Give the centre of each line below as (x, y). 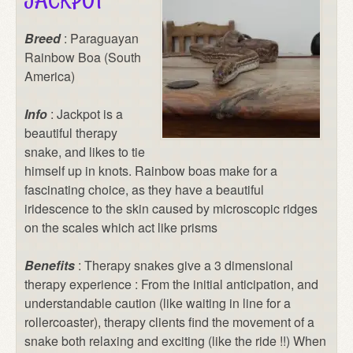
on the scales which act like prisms (121, 228)
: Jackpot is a (85, 114)
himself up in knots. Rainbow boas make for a (151, 171)
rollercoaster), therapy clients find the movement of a (169, 322)
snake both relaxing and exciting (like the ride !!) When (175, 341)
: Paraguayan (100, 39)
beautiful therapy (71, 133)
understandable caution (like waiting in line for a (158, 303)
